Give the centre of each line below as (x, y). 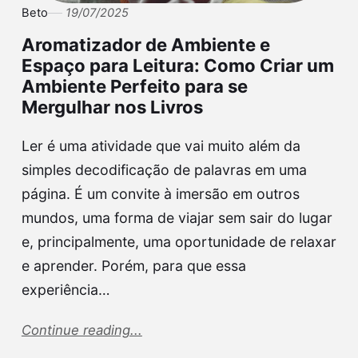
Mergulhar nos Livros (112, 107)
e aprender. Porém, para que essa (133, 266)
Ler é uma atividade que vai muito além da (161, 146)
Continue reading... (82, 330)
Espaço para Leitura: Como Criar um (177, 65)
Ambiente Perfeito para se (134, 86)
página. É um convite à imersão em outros (160, 194)
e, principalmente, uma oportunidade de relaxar (179, 242)
